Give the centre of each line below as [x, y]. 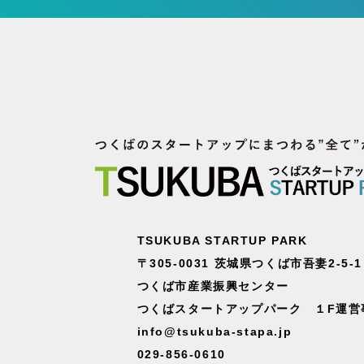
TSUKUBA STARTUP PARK [222, 241]
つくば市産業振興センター [213, 286]
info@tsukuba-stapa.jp [214, 332]
